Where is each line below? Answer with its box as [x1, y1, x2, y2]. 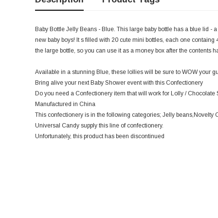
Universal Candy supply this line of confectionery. [35, 122, 163, 129]
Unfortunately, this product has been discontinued [35, 133, 164, 140]
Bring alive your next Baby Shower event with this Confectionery [35, 79, 203, 87]
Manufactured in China [35, 101, 95, 108]
